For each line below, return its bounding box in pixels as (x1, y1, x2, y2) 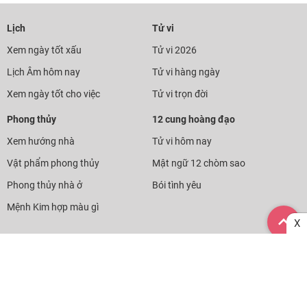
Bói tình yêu (152, 180, 202, 191)
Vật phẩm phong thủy (7, 158, 99, 169)
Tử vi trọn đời (152, 88, 208, 99)
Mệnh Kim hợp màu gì (7, 201, 99, 212)
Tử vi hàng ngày (152, 66, 221, 77)
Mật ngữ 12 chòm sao (152, 158, 246, 169)
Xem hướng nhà (7, 136, 75, 147)
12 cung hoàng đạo (152, 114, 236, 125)
